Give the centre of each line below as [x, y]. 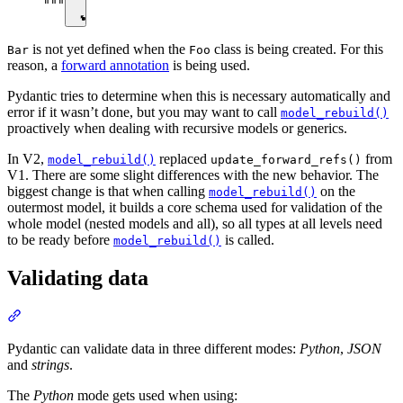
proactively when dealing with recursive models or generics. [177, 129]
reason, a [34, 66]
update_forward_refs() [286, 160]
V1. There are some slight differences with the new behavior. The [193, 175]
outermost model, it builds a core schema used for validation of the [195, 208]
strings [50, 364]
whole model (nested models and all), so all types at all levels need [195, 224]
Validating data [78, 278]
